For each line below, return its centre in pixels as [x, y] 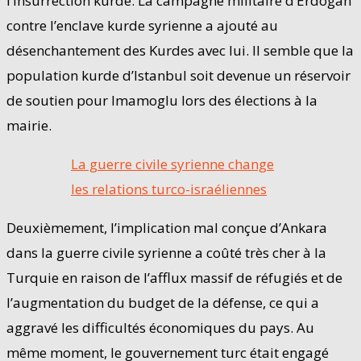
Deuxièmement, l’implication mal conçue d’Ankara [167, 227]
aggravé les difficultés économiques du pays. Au [160, 327]
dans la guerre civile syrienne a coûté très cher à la [166, 252]
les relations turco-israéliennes [169, 189]
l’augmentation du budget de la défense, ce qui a [163, 302]
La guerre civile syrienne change [172, 164]
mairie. [29, 125]
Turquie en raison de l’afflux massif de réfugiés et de [174, 277]
